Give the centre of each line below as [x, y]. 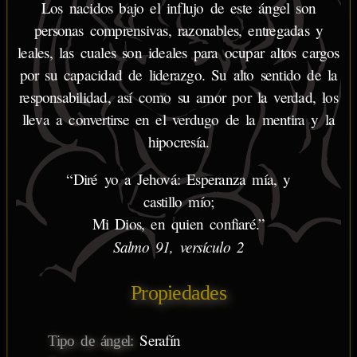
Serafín [157, 339]
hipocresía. [178, 141]
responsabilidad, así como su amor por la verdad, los [178, 96]
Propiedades [178, 293]
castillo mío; [178, 201]
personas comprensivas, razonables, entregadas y [178, 29]
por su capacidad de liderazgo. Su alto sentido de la [178, 74]
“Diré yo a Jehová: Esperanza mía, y [178, 178]
